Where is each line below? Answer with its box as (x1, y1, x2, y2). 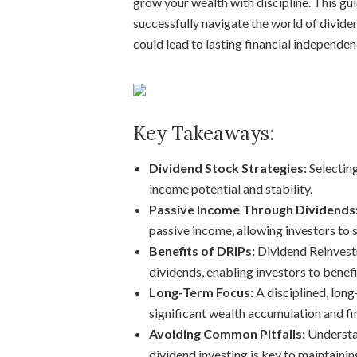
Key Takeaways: (133, 121, 274, 146)
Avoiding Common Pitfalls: (149, 326, 305, 341)
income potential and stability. (149, 181, 312, 196)
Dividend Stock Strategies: (149, 160, 307, 175)
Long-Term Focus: (149, 284, 253, 300)
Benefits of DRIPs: (149, 243, 255, 258)
